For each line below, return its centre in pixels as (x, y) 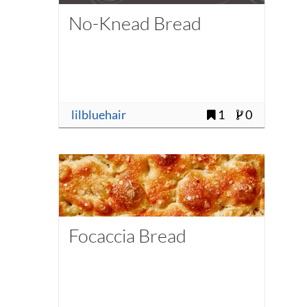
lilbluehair (98, 115)
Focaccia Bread (127, 235)
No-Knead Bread (135, 23)
